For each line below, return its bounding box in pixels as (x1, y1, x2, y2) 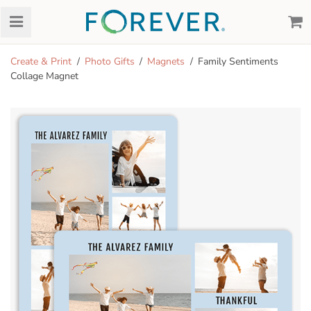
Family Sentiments (197, 55, 278, 68)
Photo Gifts (84, 55, 135, 68)
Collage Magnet (10, 69, 78, 83)
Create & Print (10, 55, 72, 68)
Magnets (147, 55, 185, 68)
